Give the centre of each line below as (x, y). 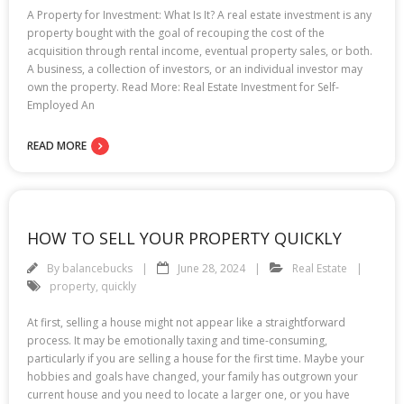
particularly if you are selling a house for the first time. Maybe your (196, 358)
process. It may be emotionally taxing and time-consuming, (177, 340)
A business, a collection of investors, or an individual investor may (195, 69)
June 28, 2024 (211, 268)
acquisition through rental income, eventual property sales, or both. (200, 50)
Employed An (61, 105)
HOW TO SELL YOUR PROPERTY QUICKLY (184, 238)
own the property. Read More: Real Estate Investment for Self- (183, 87)
